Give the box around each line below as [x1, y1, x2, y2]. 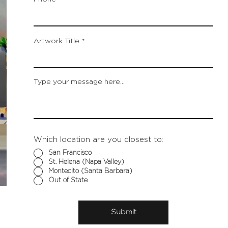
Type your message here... [33, 78, 125, 86]
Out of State [48, 177, 88, 184]
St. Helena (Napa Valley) [48, 159, 124, 166]
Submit [110, 208, 136, 216]
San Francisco [48, 150, 92, 157]
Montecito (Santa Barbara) [48, 168, 132, 175]
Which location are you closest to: [33, 135, 163, 144]
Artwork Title [33, 38, 79, 45]
